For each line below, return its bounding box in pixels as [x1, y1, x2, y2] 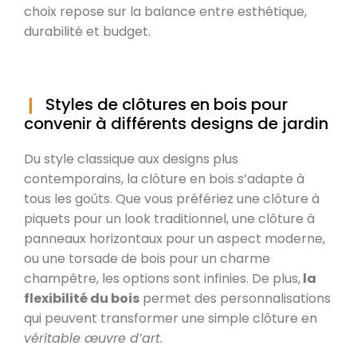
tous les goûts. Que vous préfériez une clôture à [24, 189, 320, 208]
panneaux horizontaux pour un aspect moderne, [24, 229, 325, 248]
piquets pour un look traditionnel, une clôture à [24, 209, 315, 228]
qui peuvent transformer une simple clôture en [24, 308, 317, 328]
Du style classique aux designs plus [24, 149, 238, 168]
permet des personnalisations [139, 288, 331, 308]
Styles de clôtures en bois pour [45, 92, 288, 116]
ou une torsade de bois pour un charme [24, 249, 270, 268]
